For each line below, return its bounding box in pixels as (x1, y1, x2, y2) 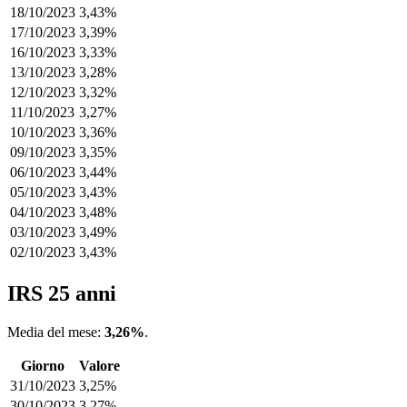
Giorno (21, 357, 65, 373)
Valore (79, 357, 120, 373)
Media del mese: (7, 323, 104, 340)
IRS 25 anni (7, 281, 116, 305)
